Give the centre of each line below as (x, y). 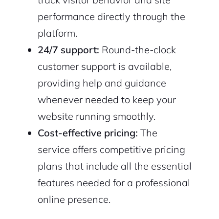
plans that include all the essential (114, 166)
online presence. (74, 199)
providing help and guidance (102, 83)
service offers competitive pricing (111, 150)
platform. (57, 33)
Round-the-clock (137, 50)
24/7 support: (68, 50)
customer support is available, (104, 66)
